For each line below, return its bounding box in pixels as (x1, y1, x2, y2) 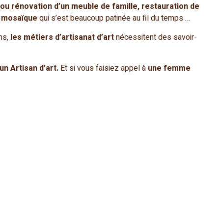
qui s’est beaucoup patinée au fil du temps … (37, 12, 190, 24)
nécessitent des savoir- (114, 31, 197, 43)
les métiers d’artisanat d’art (10, 31, 114, 43)
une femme (148, 62, 191, 74)
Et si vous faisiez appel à (58, 62, 148, 74)
